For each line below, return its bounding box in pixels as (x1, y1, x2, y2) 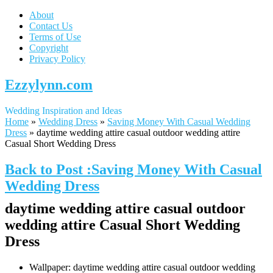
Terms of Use (29, 32, 81, 42)
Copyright (29, 43, 68, 53)
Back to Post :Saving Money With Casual (5, 161, 262, 177)
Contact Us (29, 21, 73, 31)
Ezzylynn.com (5, 76, 93, 93)
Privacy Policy (29, 54, 85, 64)
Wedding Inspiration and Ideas (5, 105, 122, 116)
